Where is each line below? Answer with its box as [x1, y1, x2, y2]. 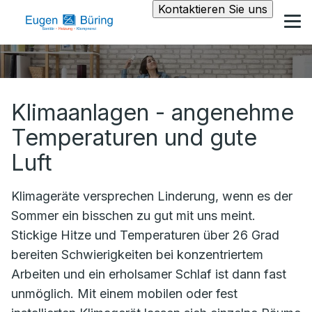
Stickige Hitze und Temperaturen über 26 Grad [11, 228, 279, 242]
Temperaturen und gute [11, 124, 257, 151]
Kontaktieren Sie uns [158, 2, 267, 16]
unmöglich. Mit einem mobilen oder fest [11, 286, 237, 301]
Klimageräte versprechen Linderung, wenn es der [11, 189, 292, 203]
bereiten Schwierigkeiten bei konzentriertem [11, 247, 263, 262]
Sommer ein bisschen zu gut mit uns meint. [11, 208, 256, 223]
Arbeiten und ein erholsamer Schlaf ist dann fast [11, 267, 286, 281]
